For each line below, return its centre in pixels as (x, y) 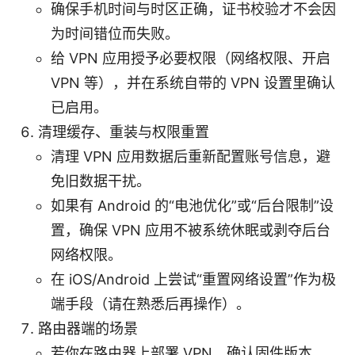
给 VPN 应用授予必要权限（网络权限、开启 (191, 58)
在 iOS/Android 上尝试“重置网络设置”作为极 (193, 279)
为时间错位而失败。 (115, 33)
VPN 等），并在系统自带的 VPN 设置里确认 (193, 82)
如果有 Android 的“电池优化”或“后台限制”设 (192, 205)
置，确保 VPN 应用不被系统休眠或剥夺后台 (191, 230)
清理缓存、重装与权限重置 (124, 132)
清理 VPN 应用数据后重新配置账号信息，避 (191, 156)
